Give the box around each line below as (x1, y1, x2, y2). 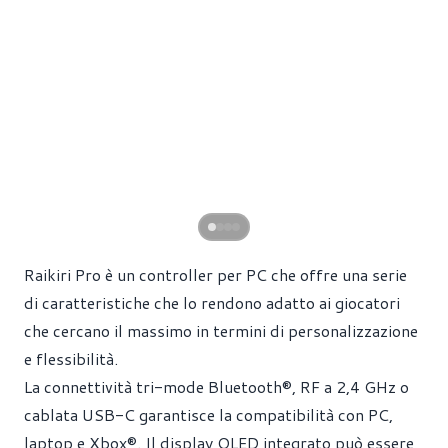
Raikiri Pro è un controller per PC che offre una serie (24, 262, 407, 286)
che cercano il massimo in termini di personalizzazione (24, 318, 418, 342)
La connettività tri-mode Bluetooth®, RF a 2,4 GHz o (24, 374, 409, 398)
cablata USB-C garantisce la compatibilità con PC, (24, 402, 393, 426)
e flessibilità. (24, 346, 118, 370)
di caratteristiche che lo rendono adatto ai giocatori (24, 290, 400, 314)
